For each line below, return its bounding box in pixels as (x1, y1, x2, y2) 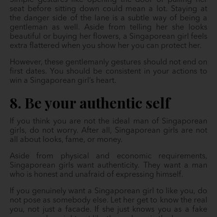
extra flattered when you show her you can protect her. (10, 42, 203, 50)
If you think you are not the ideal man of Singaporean (10, 118, 207, 126)
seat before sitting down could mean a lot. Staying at (10, 5, 207, 14)
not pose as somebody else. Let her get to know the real (10, 197, 207, 205)
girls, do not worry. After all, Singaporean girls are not (10, 127, 207, 135)
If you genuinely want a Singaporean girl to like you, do (10, 187, 207, 196)
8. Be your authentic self (10, 93, 170, 113)
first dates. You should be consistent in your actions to (10, 68, 207, 76)
